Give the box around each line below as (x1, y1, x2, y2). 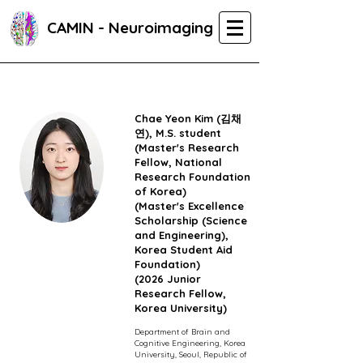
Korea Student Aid (135, 243, 233, 256)
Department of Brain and (135, 327, 230, 337)
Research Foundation (135, 170, 250, 183)
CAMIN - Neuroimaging (46, 18, 213, 37)
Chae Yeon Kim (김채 (135, 112, 241, 125)
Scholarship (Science (135, 214, 247, 227)
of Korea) (135, 185, 186, 198)
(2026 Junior (135, 272, 201, 285)
